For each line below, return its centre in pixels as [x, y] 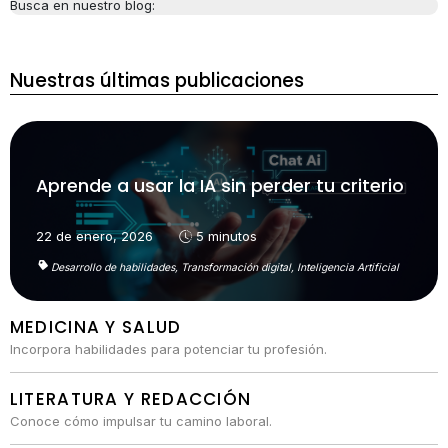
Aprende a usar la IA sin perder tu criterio [219, 186]
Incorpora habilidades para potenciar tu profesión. [168, 348]
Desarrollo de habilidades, [115, 267]
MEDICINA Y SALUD [95, 326]
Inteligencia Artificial [347, 267]
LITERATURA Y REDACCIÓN [130, 398]
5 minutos [224, 236]
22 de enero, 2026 [94, 236]
